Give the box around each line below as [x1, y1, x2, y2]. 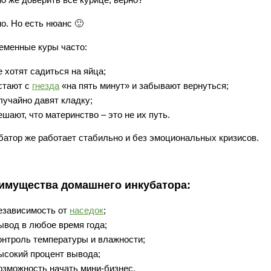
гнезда [32, 80, 59, 91]
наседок [70, 204, 103, 215]
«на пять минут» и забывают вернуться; [59, 80, 229, 91]
